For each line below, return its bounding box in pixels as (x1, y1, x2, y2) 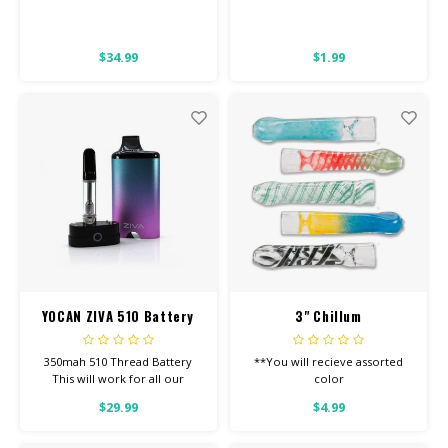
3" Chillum (295, 305, 362, 326)
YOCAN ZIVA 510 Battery (41, 305, 195, 326)
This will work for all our (52, 371, 184, 387)
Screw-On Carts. (75, 388, 161, 404)
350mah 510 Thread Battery (44, 354, 192, 370)
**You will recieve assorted (254, 354, 403, 370)
